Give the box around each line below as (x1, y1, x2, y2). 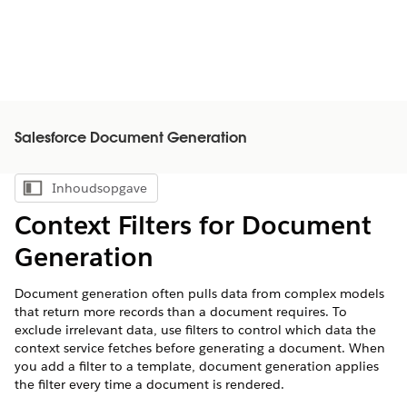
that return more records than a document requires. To (15, 303, 347, 320)
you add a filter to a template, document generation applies (15, 358, 379, 374)
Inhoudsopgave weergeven (84, 184, 232, 201)
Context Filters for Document (15, 209, 372, 242)
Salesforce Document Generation (15, 132, 247, 146)
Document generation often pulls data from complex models (15, 285, 384, 302)
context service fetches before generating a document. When (15, 340, 385, 356)
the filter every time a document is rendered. (15, 376, 284, 392)
